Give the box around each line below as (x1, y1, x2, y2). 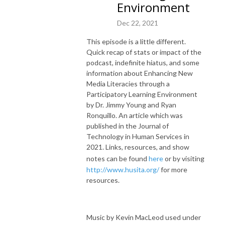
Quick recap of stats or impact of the (86, 47, 201, 56)
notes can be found (86, 154, 149, 163)
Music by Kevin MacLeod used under (86, 212, 201, 221)
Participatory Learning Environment (86, 89, 197, 98)
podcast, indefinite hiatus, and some (86, 58, 199, 67)
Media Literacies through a (86, 79, 170, 88)
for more (161, 165, 187, 174)
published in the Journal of (86, 121, 169, 130)
